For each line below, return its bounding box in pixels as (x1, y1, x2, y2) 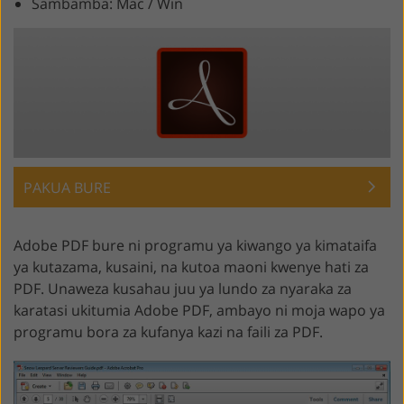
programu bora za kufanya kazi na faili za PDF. (14, 321, 323, 342)
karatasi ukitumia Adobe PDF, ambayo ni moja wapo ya (14, 299, 385, 320)
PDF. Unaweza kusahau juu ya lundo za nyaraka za (14, 278, 352, 298)
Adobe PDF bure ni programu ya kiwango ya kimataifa (14, 234, 377, 255)
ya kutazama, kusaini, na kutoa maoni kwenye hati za (14, 256, 369, 277)
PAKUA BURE (23, 177, 111, 197)
